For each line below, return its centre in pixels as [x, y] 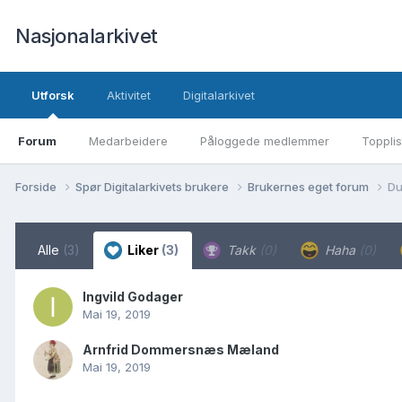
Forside [37, 186]
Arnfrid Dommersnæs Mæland [181, 349]
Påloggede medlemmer [265, 141]
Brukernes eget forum [310, 186]
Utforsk [53, 95]
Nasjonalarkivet [87, 36]
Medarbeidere [128, 141]
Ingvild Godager [133, 296]
